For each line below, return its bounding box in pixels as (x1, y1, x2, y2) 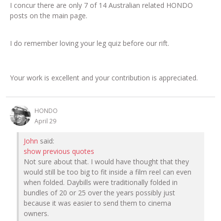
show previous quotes (24, 147, 94, 156)
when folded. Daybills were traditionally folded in (24, 178, 178, 187)
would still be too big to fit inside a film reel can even (24, 167, 191, 177)
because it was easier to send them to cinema (24, 198, 171, 208)
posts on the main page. (10, 11, 89, 21)
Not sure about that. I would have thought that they (24, 157, 189, 167)
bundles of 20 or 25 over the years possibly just (24, 188, 175, 198)
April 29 (35, 117, 56, 126)
